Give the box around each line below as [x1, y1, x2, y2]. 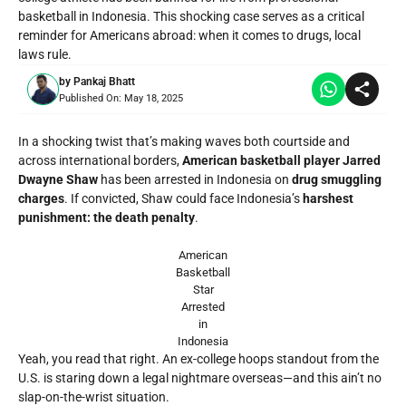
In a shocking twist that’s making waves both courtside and [18, 134, 350, 149]
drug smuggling [292, 172, 382, 187]
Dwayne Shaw [18, 172, 98, 187]
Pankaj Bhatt [73, 74, 135, 88]
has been [98, 172, 154, 187]
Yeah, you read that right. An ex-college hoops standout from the [18, 352, 379, 366]
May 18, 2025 [124, 92, 183, 104]
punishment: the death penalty [18, 210, 195, 225]
